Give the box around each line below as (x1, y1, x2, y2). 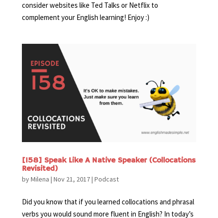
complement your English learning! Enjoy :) (21, 13, 149, 22)
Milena (30, 174, 49, 183)
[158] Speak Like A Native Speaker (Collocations (21, 155, 196, 165)
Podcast (94, 174, 119, 183)
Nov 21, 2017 (53, 174, 90, 183)
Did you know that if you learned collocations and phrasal (21, 197, 194, 206)
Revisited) (21, 163, 58, 174)
